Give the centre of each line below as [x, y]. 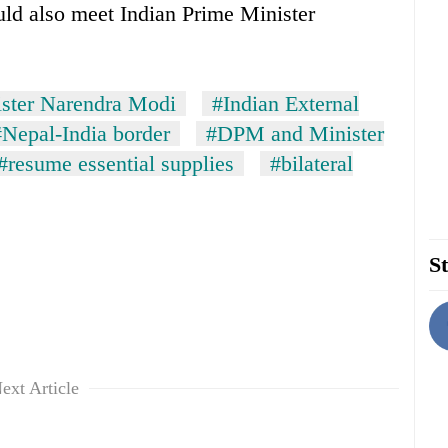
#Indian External [285, 104]
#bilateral [311, 164]
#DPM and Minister [295, 134]
